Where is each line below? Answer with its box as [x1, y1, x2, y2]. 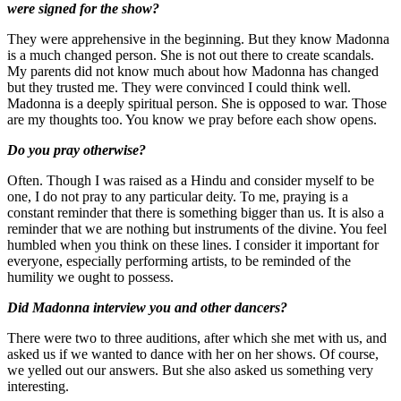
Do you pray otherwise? [7, 141, 146, 158]
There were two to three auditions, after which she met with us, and [7, 329, 387, 346]
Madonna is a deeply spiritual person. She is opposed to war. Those [7, 95, 387, 111]
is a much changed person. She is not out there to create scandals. [7, 47, 374, 63]
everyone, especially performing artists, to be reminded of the [7, 252, 351, 269]
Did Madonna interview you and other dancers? [7, 299, 287, 315]
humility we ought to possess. [7, 269, 174, 285]
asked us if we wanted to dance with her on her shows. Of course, [7, 346, 379, 362]
